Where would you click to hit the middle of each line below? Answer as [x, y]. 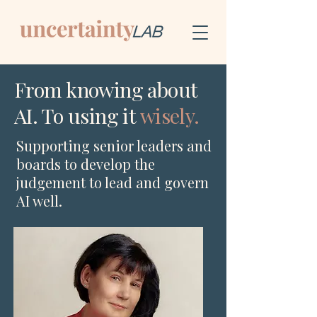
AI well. [39, 201]
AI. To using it [77, 115]
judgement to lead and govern [113, 182]
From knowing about [106, 89]
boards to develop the [86, 164]
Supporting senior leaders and [114, 145]
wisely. [169, 115]
